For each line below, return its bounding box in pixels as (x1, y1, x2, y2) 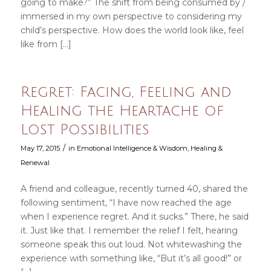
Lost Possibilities (20, 122, 149, 138)
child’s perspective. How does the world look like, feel (20, 25, 244, 36)
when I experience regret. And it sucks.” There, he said (20, 211, 249, 223)
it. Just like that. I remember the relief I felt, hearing (20, 225, 238, 237)
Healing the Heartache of (20, 103, 224, 119)
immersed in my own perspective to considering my (20, 11, 242, 22)
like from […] (20, 39, 71, 50)
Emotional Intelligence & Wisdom (76, 144, 188, 153)
